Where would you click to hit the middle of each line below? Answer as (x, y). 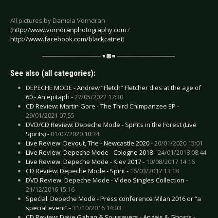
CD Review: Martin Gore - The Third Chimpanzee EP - (102, 106)
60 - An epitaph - (50, 97)
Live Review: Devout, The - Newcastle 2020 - (90, 143)
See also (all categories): (53, 73)
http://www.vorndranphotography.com (69, 30)
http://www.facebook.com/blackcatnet (66, 39)
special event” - (49, 208)
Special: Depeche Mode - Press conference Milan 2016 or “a (113, 198)
